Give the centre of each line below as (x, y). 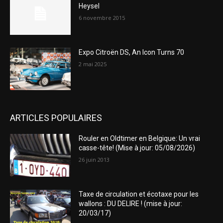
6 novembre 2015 (102, 18)
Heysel (89, 6)
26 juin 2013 (94, 160)
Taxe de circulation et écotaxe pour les (139, 194)
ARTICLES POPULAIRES (56, 118)
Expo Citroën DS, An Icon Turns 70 (132, 52)
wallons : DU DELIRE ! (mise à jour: (131, 204)
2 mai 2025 (93, 64)
